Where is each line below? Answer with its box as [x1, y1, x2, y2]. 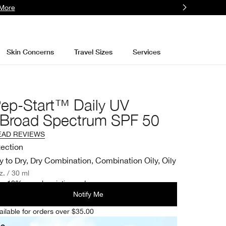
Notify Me [73, 190, 103, 198]
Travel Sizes [74, 47, 112, 56]
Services [132, 47, 160, 56]
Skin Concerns [6, 47, 54, 56]
